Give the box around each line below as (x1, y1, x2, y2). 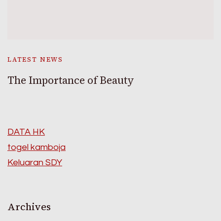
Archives (7, 200, 51, 214)
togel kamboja (7, 143, 66, 152)
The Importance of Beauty (7, 73, 134, 88)
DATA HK (7, 127, 45, 137)
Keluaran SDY (7, 158, 62, 168)
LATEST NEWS (7, 55, 64, 64)
